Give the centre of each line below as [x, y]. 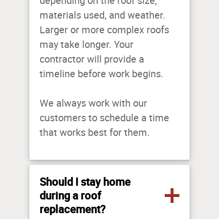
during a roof [70, 196]
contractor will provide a [92, 59]
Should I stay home [85, 182]
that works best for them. [95, 133]
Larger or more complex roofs [104, 30]
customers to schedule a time [104, 118]
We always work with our [93, 103]
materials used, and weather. [102, 15]
